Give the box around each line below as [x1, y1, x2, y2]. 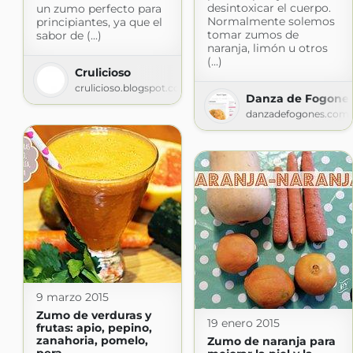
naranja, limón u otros [206, 41, 328, 56]
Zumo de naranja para [206, 334, 336, 349]
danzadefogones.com [245, 108, 349, 121]
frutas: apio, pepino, [35, 321, 152, 336]
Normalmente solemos [206, 14, 335, 29]
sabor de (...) [35, 28, 102, 43]
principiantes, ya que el [35, 15, 162, 30]
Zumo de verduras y [35, 308, 151, 323]
